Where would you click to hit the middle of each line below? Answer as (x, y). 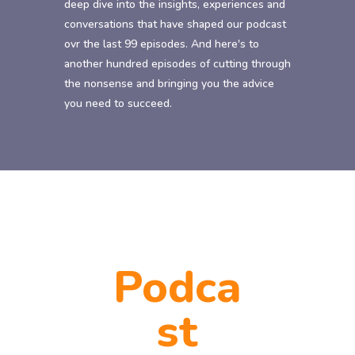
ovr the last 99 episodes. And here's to (161, 44)
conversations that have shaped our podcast (175, 24)
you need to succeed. (118, 103)
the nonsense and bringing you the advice (169, 84)
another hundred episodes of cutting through (177, 64)
